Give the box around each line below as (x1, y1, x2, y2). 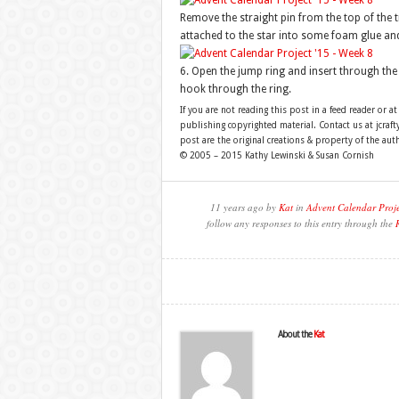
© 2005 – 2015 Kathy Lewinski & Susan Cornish (179, 151, 374, 160)
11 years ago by (210, 200, 279, 214)
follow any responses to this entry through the (207, 216, 395, 230)
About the (277, 330, 313, 339)
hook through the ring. (179, 83, 291, 95)
